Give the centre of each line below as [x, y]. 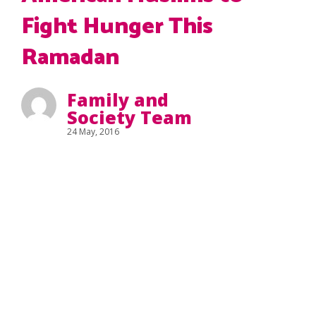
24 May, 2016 [93, 132]
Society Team [129, 117]
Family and [118, 99]
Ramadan [70, 58]
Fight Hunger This [117, 27]
